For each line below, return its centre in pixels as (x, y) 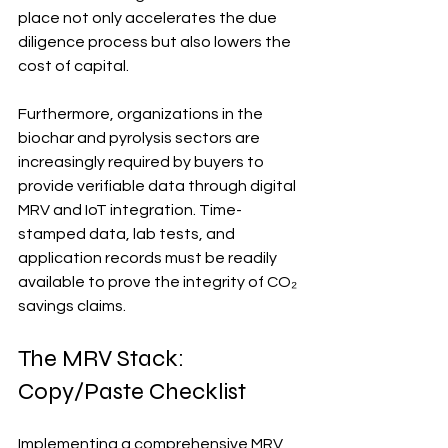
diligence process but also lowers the (156, 41)
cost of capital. (73, 65)
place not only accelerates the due (149, 17)
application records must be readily (149, 257)
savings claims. (72, 305)
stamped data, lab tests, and (128, 233)
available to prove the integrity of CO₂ (159, 281)
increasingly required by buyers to (142, 161)
